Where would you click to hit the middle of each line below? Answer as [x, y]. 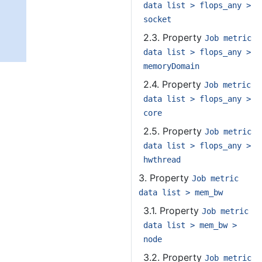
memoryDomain [171, 66]
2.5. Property [174, 131]
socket [157, 19]
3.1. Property [173, 211]
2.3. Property [174, 37]
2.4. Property [174, 84]
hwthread [162, 160]
